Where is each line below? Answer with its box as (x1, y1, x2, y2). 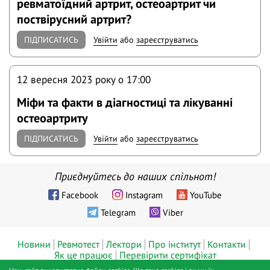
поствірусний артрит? (17, 11, 132, 28)
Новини (17, 237, 51, 250)
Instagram (125, 189, 163, 201)
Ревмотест (57, 237, 99, 250)
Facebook (61, 189, 98, 201)
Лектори (106, 237, 142, 250)
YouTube (190, 189, 222, 201)
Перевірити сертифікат (119, 248, 216, 261)
